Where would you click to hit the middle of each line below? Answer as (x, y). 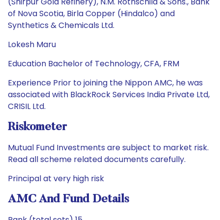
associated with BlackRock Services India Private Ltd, (109, 95)
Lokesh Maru (32, 44)
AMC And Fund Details (69, 199)
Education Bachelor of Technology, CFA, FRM (94, 64)
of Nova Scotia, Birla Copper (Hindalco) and (91, 14)
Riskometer (37, 127)
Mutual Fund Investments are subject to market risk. (108, 148)
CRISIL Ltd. (27, 106)
